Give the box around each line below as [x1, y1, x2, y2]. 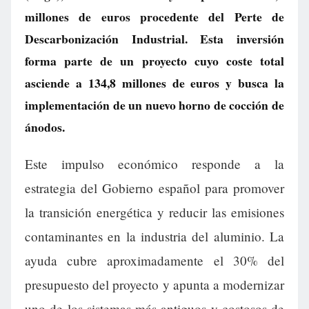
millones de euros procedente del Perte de [25, 8, 284, 26]
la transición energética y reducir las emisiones [25, 203, 284, 221]
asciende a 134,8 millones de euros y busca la [25, 74, 284, 92]
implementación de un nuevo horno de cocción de [25, 96, 284, 114]
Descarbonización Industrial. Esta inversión [25, 30, 284, 48]
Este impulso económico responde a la [25, 155, 284, 173]
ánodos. [25, 118, 65, 136]
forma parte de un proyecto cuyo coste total [25, 52, 284, 70]
